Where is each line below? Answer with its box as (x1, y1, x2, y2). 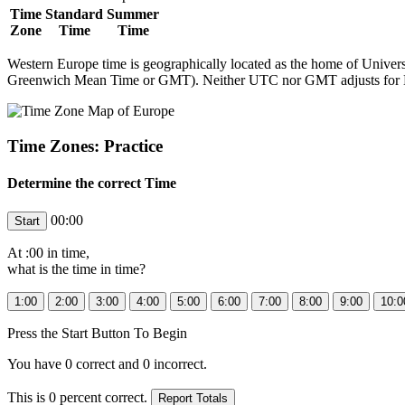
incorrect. (150, 355, 207, 372)
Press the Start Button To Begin (7, 325, 187, 341)
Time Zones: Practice (7, 136, 163, 155)
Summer (107, 6, 159, 23)
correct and (72, 355, 143, 372)
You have (7, 355, 65, 372)
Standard (45, 6, 103, 23)
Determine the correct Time (7, 175, 176, 192)
